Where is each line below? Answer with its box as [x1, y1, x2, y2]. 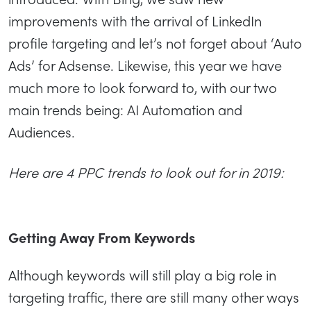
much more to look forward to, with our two [8, 77, 277, 98]
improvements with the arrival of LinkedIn [8, 10, 262, 31]
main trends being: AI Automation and [8, 99, 242, 120]
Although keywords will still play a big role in [8, 264, 276, 285]
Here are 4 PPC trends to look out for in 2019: [8, 162, 284, 183]
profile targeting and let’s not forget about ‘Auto [8, 33, 302, 53]
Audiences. [8, 121, 75, 142]
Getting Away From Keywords [8, 227, 195, 248]
